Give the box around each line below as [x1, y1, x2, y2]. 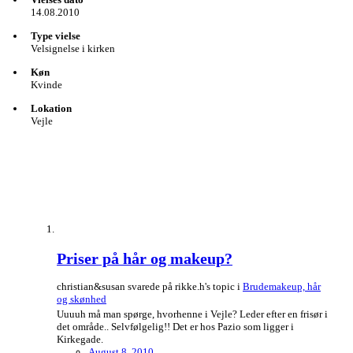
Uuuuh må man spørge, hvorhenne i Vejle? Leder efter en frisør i [57, 308, 328, 321]
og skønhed [57, 293, 106, 306]
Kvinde [31, 79, 62, 91]
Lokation [31, 102, 72, 115]
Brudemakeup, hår [243, 281, 321, 293]
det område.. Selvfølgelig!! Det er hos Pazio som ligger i [57, 321, 294, 333]
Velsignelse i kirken [31, 43, 115, 55]
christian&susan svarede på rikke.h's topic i [57, 281, 243, 293]
